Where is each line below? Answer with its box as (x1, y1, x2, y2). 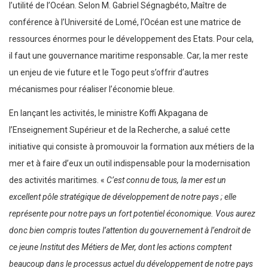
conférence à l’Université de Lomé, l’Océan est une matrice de (9, 17, 241, 28)
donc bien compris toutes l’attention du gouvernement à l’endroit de (9, 226, 251, 236)
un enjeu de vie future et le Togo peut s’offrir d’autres (9, 68, 209, 78)
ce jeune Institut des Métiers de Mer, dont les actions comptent (9, 242, 232, 252)
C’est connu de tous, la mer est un (106, 175, 226, 185)
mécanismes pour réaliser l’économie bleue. (9, 84, 175, 95)
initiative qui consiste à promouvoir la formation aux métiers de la (9, 142, 254, 152)
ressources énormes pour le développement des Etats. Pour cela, (9, 34, 257, 44)
